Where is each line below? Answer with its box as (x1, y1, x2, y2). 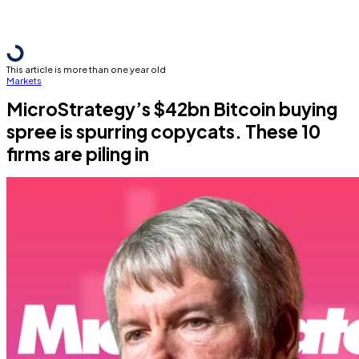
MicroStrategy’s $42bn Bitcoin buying (6, 98, 337, 120)
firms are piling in (6, 143, 149, 165)
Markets (6, 75, 42, 86)
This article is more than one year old (6, 63, 166, 75)
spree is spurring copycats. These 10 (6, 120, 321, 143)
